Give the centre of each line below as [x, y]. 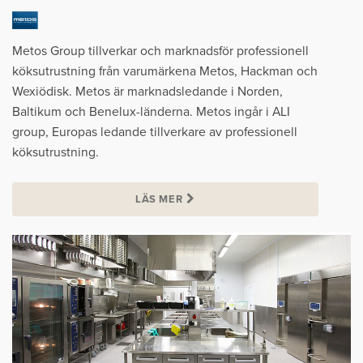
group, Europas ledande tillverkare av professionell [155, 132]
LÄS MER [159, 200]
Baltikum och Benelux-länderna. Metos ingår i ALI [151, 112]
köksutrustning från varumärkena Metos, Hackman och [165, 72]
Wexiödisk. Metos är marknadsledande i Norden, [147, 92]
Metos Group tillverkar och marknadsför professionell [160, 51]
